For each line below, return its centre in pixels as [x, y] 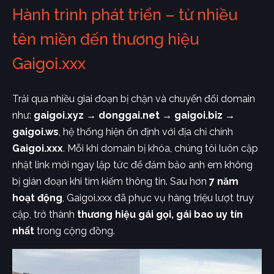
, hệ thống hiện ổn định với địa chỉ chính [146, 132]
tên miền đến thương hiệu [106, 39]
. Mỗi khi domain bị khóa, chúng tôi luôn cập [161, 149]
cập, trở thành [45, 215]
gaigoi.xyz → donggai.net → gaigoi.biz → [134, 116]
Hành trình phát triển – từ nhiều [125, 15]
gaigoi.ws [35, 132]
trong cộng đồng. [75, 231]
